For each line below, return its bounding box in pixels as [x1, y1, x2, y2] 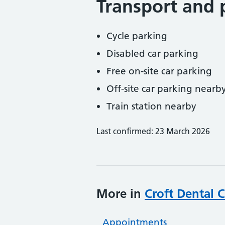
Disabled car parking [106, 48, 198, 59]
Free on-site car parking [106, 65, 212, 77]
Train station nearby [106, 100, 196, 112]
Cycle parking [106, 30, 167, 42]
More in [96, 186, 145, 201]
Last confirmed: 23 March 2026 [96, 126, 210, 136]
